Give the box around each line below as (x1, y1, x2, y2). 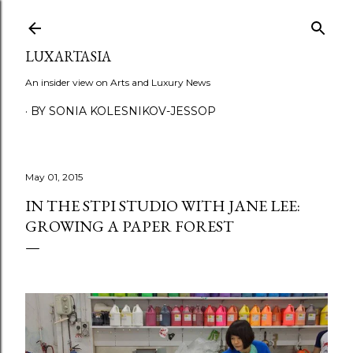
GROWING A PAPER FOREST (25, 216, 234, 236)
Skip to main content (112, 9, 241, 30)
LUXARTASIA (25, 47, 111, 65)
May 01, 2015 (25, 171, 83, 183)
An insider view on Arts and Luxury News (25, 76, 210, 88)
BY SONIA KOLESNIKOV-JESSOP (31, 104, 216, 118)
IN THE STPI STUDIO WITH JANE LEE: (25, 195, 300, 216)
